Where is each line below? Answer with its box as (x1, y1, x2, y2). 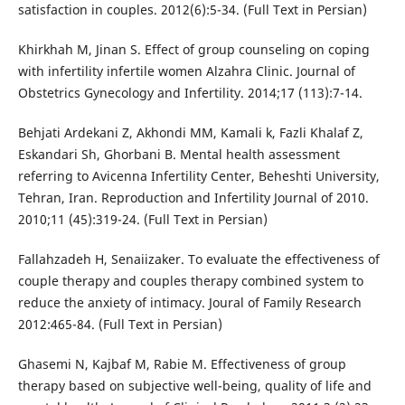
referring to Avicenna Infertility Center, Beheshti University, (17, 167, 380, 185)
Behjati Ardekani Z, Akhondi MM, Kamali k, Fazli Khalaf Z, (17, 124, 363, 142)
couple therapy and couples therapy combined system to (17, 272, 363, 290)
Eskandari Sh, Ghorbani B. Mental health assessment (17, 146, 340, 164)
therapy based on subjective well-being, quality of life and (17, 377, 372, 395)
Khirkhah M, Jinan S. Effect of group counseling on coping (17, 41, 370, 59)
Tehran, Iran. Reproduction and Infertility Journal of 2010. (17, 189, 369, 207)
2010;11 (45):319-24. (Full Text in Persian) (17, 211, 268, 229)
